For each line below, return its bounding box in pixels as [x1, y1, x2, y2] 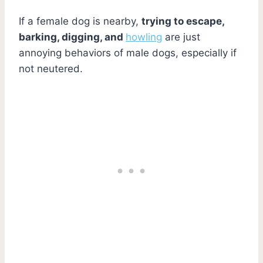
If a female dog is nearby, [19, 15, 141, 27]
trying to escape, [141, 15, 224, 27]
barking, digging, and [19, 31, 126, 43]
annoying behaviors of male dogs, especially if [19, 46, 237, 59]
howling [126, 31, 162, 43]
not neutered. [19, 62, 86, 75]
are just [162, 31, 200, 43]
